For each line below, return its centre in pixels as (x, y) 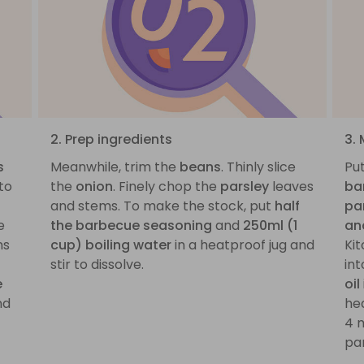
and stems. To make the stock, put (162, 206)
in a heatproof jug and (243, 245)
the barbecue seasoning (131, 225)
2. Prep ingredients (111, 139)
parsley (244, 186)
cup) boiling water (110, 245)
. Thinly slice (258, 167)
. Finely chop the (166, 186)
